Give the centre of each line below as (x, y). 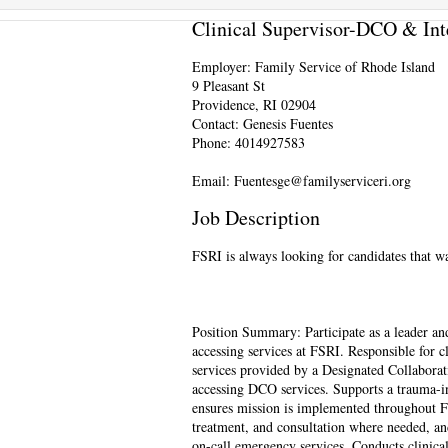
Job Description (256, 218)
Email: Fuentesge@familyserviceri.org (301, 181)
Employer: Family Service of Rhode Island (313, 67)
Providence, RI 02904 (254, 105)
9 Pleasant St (228, 86)
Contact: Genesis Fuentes (262, 124)
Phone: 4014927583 (248, 143)
